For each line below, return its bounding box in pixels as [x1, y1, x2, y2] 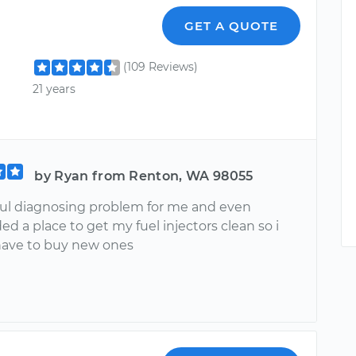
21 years [33, 81, 76, 96]
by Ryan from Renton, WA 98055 [34, 168, 253, 184]
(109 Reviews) [123, 60, 199, 75]
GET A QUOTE [184, 18, 279, 34]
